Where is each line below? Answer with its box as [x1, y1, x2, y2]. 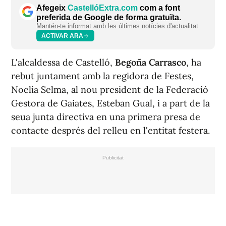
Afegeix [36, 4, 68, 13]
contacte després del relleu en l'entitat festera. [11, 125, 210, 137]
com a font [138, 4, 180, 13]
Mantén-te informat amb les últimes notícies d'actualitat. [36, 22, 200, 30]
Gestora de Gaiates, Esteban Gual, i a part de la [11, 97, 210, 109]
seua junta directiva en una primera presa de [11, 111, 200, 123]
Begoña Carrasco [115, 56, 186, 69]
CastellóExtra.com [68, 4, 138, 13]
